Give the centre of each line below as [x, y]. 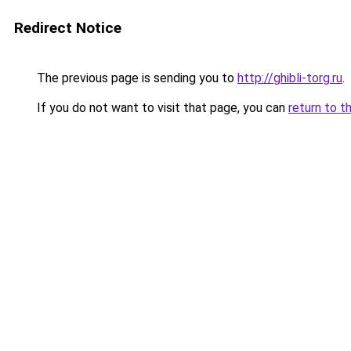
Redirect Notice [68, 28]
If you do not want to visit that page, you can [161, 108]
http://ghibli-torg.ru [290, 78]
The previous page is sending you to [136, 78]
